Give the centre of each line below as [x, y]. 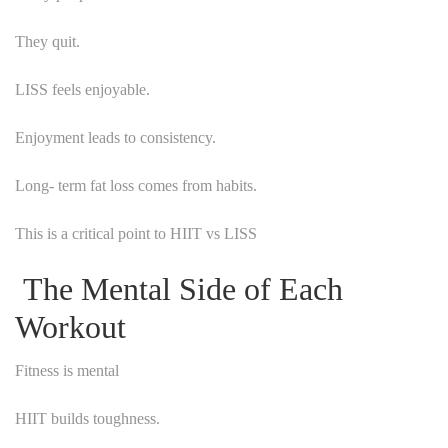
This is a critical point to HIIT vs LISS [136, 233]
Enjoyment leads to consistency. [115, 137]
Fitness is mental [67, 370]
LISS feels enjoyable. [82, 89]
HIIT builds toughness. [87, 418]
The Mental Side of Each [179, 288]
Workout [70, 326]
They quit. [47, 41]
